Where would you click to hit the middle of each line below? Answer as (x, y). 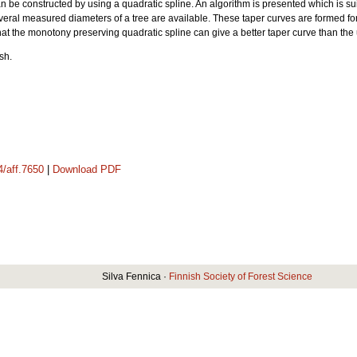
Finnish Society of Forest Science (241, 276)
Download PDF (87, 169)
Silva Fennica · (135, 276)
